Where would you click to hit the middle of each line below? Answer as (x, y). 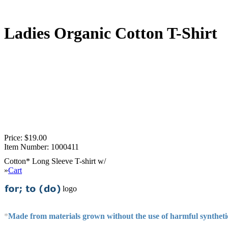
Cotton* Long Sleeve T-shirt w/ (56, 161)
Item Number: (26, 147)
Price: (13, 137)
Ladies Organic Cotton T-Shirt (111, 33)
